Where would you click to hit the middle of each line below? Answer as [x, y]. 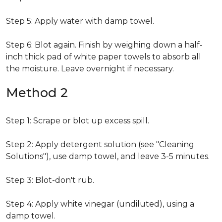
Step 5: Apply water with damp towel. [80, 21]
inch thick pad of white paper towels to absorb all [104, 57]
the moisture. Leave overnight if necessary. [90, 69]
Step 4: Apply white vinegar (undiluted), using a [100, 204]
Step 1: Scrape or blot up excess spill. [78, 121]
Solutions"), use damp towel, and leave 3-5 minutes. [108, 156]
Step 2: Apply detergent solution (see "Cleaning [100, 144]
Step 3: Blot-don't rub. [50, 180]
